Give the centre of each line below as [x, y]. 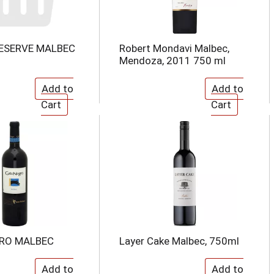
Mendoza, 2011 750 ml [172, 61]
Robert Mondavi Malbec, [174, 48]
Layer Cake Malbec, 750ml [179, 241]
